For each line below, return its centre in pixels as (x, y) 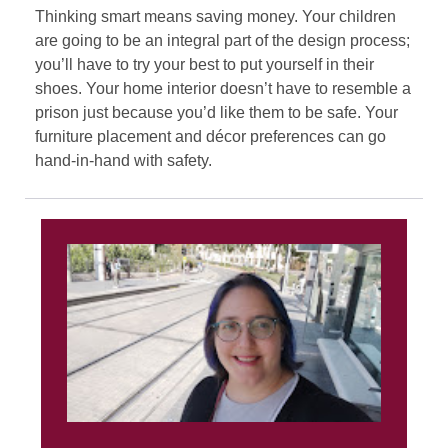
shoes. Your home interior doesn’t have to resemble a (223, 89)
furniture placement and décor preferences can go (210, 137)
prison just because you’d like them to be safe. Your (216, 113)
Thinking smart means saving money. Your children (215, 17)
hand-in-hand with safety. (123, 161)
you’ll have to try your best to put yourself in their (204, 65)
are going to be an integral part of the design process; (222, 41)
